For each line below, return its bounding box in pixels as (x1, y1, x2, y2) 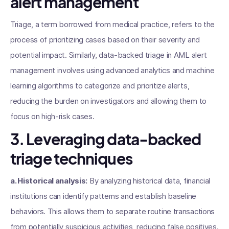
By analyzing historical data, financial (87, 176, 211, 186)
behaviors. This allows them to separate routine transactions (10, 207, 215, 216)
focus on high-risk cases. (10, 111, 95, 121)
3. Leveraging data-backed (10, 129, 201, 149)
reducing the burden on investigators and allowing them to (10, 96, 207, 106)
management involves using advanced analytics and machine (10, 65, 215, 75)
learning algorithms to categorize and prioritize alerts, (10, 81, 190, 90)
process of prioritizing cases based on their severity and (10, 35, 200, 44)
